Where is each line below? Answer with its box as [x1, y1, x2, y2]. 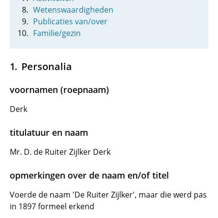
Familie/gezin [33, 28, 81, 38]
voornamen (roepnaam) [10, 84, 109, 95]
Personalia [21, 59, 72, 73]
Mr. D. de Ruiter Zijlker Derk [10, 146, 110, 157]
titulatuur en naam [10, 127, 88, 138]
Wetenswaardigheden [33, 4, 113, 15]
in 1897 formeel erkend [10, 201, 94, 212]
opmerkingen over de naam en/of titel [10, 169, 169, 181]
